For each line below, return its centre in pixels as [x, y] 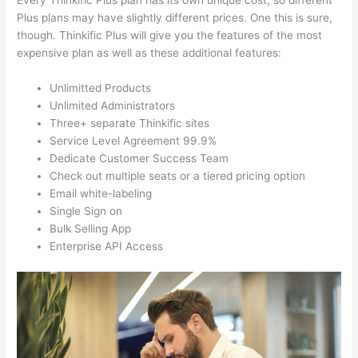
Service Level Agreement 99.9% [133, 141]
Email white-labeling [101, 194]
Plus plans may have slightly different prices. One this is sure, [175, 18]
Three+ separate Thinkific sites [130, 123]
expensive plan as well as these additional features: [149, 53]
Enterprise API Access [107, 247]
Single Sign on [86, 211]
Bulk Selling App [91, 229]
